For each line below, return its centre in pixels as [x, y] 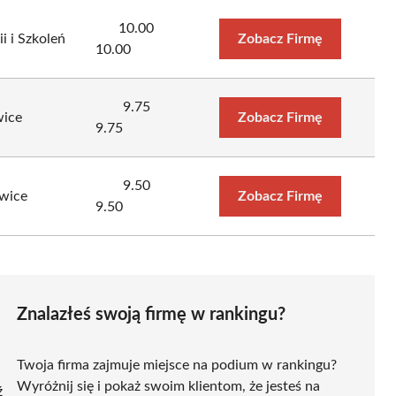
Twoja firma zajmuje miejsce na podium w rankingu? [177, 365]
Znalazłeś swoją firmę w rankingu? [151, 314]
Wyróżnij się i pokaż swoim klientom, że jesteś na [168, 386]
